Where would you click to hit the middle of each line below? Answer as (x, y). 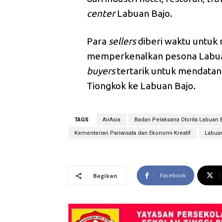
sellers (122, 41)
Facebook (173, 175)
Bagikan (105, 176)
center (101, 14)
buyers (101, 71)
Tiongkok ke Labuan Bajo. (141, 86)
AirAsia (111, 120)
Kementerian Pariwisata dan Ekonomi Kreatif (133, 133)
